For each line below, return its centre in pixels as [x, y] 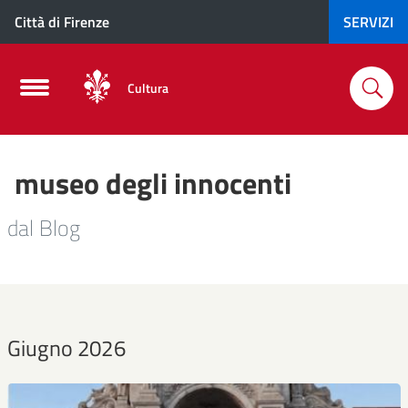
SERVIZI [368, 22]
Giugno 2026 [66, 348]
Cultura [148, 88]
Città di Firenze [62, 22]
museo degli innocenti [153, 183]
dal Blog [44, 228]
